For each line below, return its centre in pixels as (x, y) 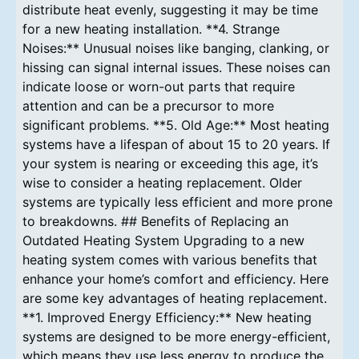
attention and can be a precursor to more (148, 105)
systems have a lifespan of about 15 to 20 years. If (176, 144)
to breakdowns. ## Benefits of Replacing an (155, 221)
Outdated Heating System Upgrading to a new (163, 240)
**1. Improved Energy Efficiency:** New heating (167, 317)
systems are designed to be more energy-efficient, (176, 336)
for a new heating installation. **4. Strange (151, 28)
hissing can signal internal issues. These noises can (176, 67)
